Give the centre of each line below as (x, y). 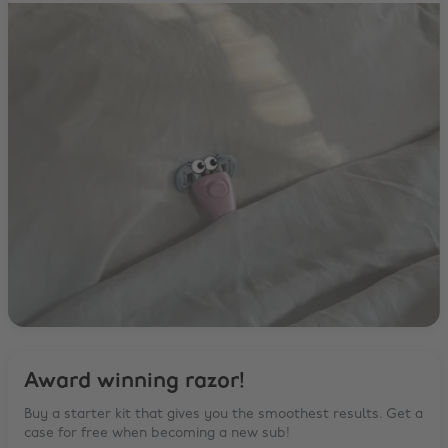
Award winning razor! (134, 381)
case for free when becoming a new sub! (157, 433)
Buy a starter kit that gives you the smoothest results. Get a (223, 414)
